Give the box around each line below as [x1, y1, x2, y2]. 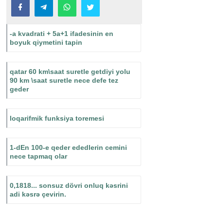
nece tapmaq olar [9, 152, 67, 161]
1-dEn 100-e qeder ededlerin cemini [9, 144, 127, 152]
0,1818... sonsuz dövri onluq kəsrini [9, 182, 128, 190]
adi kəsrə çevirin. [9, 190, 66, 199]
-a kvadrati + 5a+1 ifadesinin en [9, 30, 113, 38]
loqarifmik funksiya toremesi [9, 114, 104, 123]
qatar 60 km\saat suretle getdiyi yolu [9, 68, 130, 76]
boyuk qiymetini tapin [9, 38, 82, 47]
